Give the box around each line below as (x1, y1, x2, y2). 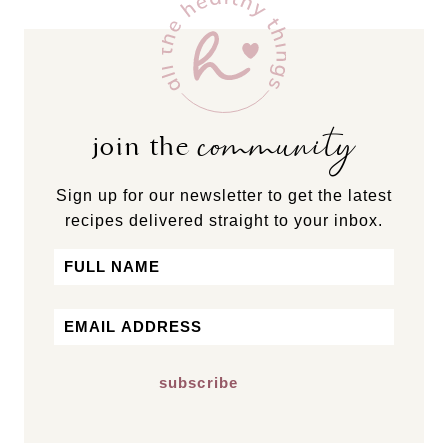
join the (93, 132, 200, 163)
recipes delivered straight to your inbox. (65, 212, 383, 230)
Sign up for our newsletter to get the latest (56, 187, 392, 205)
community (200, 121, 355, 178)
